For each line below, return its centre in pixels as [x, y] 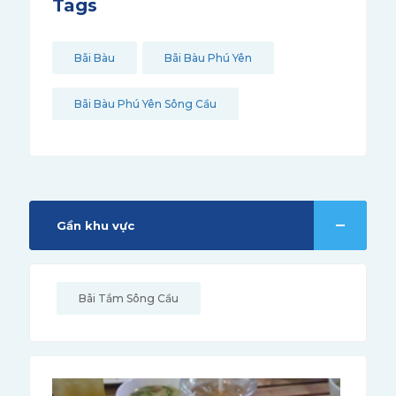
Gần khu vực [95, 225]
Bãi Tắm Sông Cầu [128, 298]
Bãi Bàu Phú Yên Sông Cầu [145, 104]
